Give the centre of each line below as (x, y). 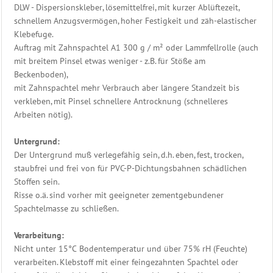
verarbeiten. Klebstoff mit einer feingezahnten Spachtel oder (126, 262)
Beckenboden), (41, 74)
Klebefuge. (34, 34)
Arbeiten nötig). (43, 114)
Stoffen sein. (37, 181)
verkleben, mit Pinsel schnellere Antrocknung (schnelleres (121, 101)
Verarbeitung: (39, 235)
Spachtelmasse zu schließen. (66, 208)
